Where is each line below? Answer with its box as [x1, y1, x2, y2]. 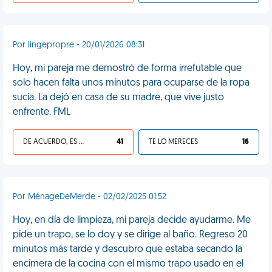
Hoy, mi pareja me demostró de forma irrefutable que [13, 64, 242, 73]
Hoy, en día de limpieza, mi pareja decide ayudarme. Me [13, 216, 251, 225]
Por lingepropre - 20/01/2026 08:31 [13, 41, 144, 50]
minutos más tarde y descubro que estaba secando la [13, 245, 242, 254]
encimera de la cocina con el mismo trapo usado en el [13, 259, 243, 269]
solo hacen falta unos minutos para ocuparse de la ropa [13, 78, 250, 88]
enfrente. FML [13, 107, 70, 117]
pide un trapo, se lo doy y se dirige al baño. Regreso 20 [13, 230, 248, 240]
